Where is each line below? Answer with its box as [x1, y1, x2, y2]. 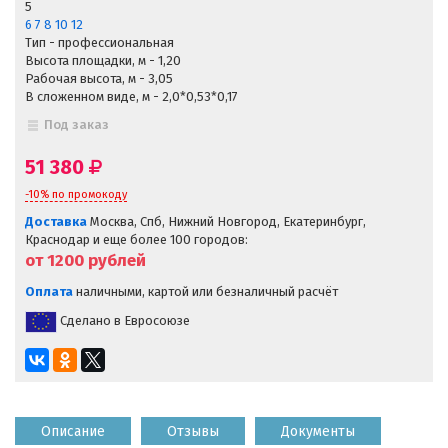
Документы [281, 422, 355, 440]
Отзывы [167, 422, 219, 440]
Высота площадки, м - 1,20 [25, 52, 181, 68]
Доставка [25, 213, 87, 229]
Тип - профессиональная [25, 34, 174, 50]
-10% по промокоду [25, 187, 127, 201]
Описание [41, 422, 105, 440]
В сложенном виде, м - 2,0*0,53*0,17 [25, 88, 238, 104]
